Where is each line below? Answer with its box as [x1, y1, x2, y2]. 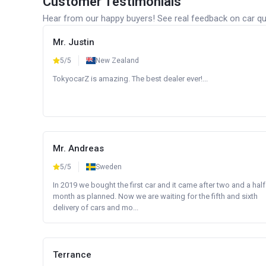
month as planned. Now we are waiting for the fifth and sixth [53, 192, 258, 201]
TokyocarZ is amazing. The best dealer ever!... [53, 74, 208, 83]
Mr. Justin [53, 37, 94, 47]
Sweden [96, 163, 122, 171]
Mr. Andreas [53, 143, 104, 154]
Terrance [53, 249, 91, 260]
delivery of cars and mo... [53, 203, 138, 212]
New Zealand [96, 56, 139, 65]
